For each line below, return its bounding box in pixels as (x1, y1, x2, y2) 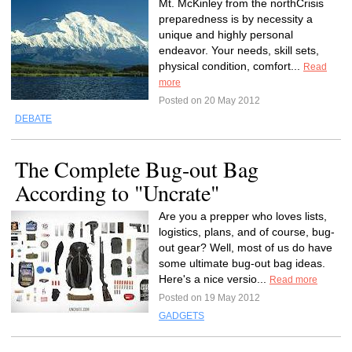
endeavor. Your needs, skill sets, (159, 44, 319, 57)
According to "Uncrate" (15, 178, 219, 207)
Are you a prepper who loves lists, (159, 210, 327, 222)
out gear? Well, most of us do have (159, 241, 332, 254)
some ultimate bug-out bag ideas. (159, 257, 325, 269)
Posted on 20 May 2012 (159, 95, 260, 106)
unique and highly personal (159, 28, 293, 41)
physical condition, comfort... (159, 60, 303, 72)
